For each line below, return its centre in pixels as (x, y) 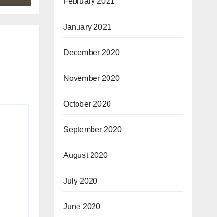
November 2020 (92, 78)
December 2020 (92, 53)
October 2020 (87, 104)
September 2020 (93, 130)
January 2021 (87, 27)
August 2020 (85, 155)
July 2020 (80, 181)
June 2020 (82, 207)
